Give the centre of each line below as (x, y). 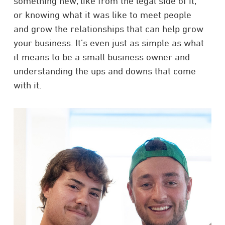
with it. (27, 85)
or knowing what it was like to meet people (102, 15)
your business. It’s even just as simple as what (108, 43)
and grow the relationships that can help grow (108, 29)
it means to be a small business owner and (101, 57)
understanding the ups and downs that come (104, 71)
